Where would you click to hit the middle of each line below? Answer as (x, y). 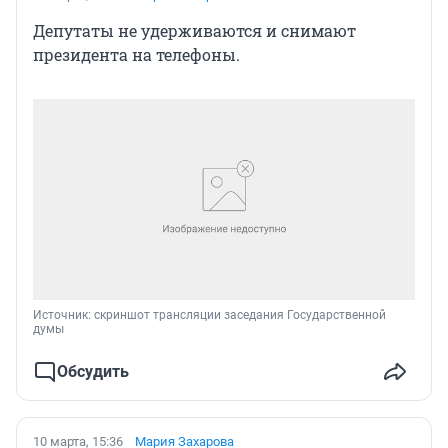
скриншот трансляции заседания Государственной (240, 314)
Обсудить (93, 371)
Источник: (63, 314)
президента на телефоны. (136, 54)
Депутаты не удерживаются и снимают (194, 30)
